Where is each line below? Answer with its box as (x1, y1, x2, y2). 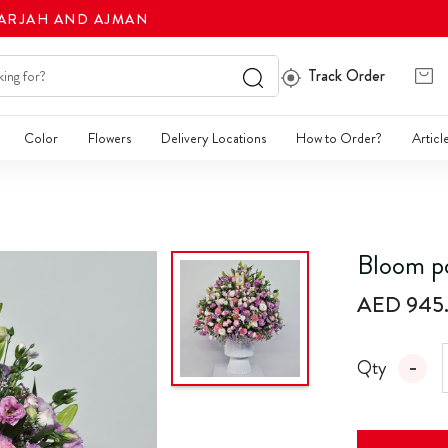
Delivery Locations (161, 128, 266, 149)
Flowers (88, 128, 131, 149)
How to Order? (296, 128, 382, 149)
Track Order (308, 64, 385, 88)
